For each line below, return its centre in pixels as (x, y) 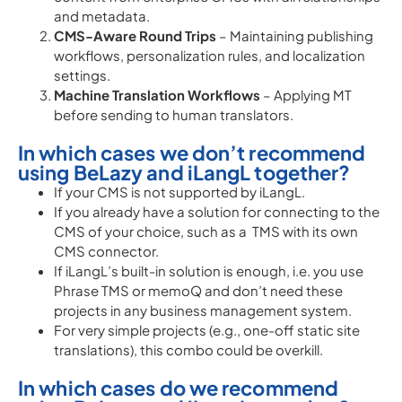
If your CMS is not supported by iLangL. (179, 192)
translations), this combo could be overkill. (188, 350)
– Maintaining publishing (295, 35)
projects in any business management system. (203, 310)
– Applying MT (306, 95)
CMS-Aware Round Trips (135, 35)
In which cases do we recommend (179, 388)
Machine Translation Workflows (157, 95)
